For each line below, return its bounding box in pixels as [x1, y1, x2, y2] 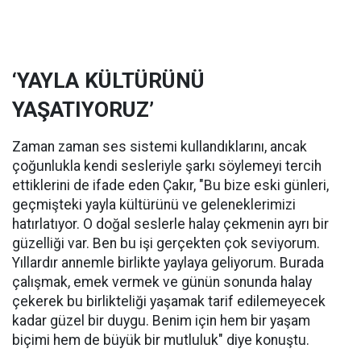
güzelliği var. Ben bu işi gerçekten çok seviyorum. [12, 235, 320, 252]
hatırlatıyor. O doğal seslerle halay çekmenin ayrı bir [12, 216, 329, 233]
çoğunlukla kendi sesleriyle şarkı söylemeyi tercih [12, 158, 322, 175]
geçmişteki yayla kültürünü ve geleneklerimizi [12, 197, 296, 214]
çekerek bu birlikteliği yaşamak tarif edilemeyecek [12, 293, 326, 310]
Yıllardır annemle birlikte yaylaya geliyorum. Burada [12, 255, 324, 272]
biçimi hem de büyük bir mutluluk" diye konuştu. [12, 332, 309, 349]
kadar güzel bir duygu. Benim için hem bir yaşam [12, 313, 310, 330]
